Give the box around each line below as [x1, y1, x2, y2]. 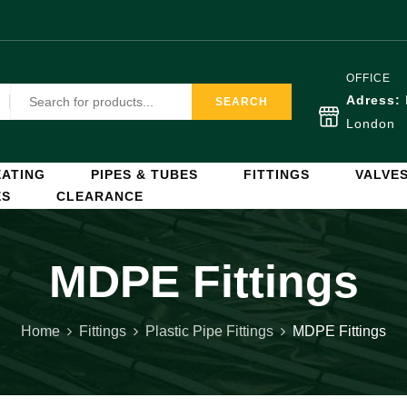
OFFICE [346, 72, 391, 84]
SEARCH [215, 95, 268, 108]
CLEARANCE [56, 189, 144, 203]
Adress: [346, 93, 405, 107]
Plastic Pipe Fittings [145, 323, 273, 339]
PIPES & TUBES [91, 167, 198, 182]
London [346, 116, 395, 131]
